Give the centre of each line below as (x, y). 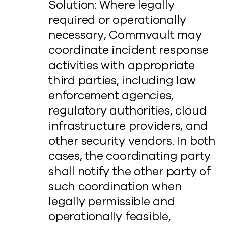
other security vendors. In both (132, 141)
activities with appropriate (122, 65)
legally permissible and (112, 202)
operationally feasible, (110, 217)
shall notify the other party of (130, 171)
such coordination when (115, 186)
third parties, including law (122, 80)
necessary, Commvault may (125, 35)
